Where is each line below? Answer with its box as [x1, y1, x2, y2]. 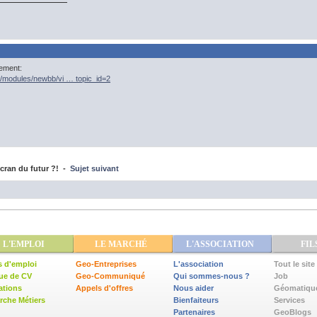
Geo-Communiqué [76, 272, 145, 280]
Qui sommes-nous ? [173, 272, 250, 280]
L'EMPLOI [3, 239, 45, 249]
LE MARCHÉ [95, 239, 147, 249]
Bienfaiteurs [173, 296, 219, 304]
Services [274, 296, 305, 304]
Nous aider [173, 284, 214, 292]
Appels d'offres [76, 284, 133, 292]
